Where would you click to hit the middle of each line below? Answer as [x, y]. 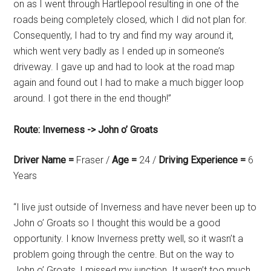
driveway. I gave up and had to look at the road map [124, 67]
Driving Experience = [202, 160]
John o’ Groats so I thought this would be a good [117, 223]
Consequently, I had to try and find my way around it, [124, 35]
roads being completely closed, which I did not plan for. [130, 20]
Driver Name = [44, 160]
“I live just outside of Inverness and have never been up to [135, 207]
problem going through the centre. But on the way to [124, 254]
